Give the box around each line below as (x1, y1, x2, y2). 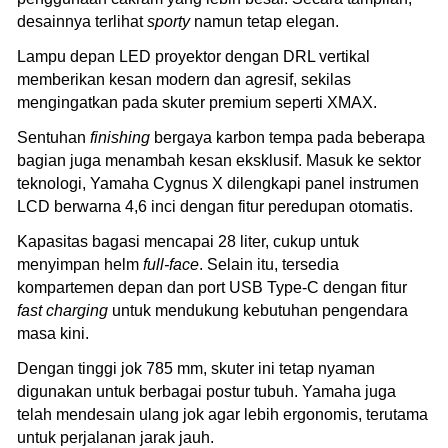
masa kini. (17, 324, 89, 342)
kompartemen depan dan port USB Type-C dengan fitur (17, 278, 407, 296)
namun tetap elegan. (190, 12, 339, 30)
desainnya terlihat (17, 12, 147, 30)
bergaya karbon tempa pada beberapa (150, 128, 425, 146)
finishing (90, 128, 150, 146)
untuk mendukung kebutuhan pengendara (108, 301, 408, 319)
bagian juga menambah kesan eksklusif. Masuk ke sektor (17, 151, 421, 169)
